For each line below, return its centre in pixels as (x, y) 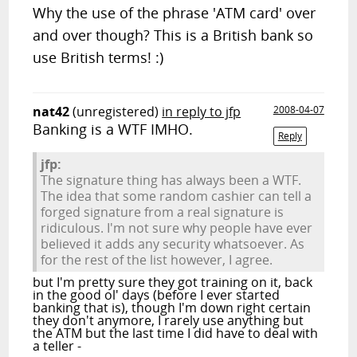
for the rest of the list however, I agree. (157, 260)
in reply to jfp (202, 112)
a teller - (57, 346)
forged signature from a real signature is (163, 212)
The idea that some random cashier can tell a (177, 196)
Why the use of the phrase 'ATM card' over (175, 13)
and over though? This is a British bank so (173, 35)
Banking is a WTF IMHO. (113, 129)
